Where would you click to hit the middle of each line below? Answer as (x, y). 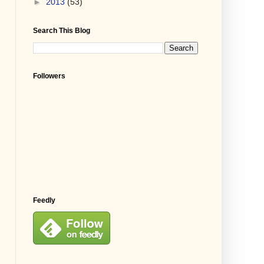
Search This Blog (62, 30)
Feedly (44, 200)
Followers (49, 76)
